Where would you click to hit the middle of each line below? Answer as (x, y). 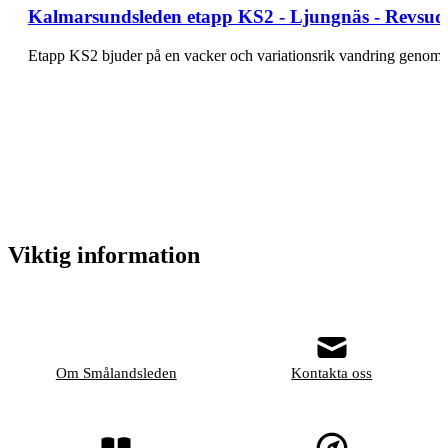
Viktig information (104, 255)
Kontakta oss (332, 373)
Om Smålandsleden (116, 373)
